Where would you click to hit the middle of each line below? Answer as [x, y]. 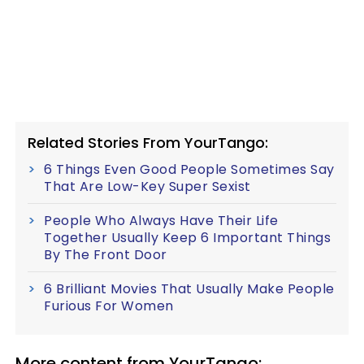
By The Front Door [106, 254]
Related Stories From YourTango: [148, 142]
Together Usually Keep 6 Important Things [187, 237]
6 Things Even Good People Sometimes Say [189, 169]
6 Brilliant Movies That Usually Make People [189, 288]
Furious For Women [109, 305]
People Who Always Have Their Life [161, 220]
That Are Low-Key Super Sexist [147, 186]
